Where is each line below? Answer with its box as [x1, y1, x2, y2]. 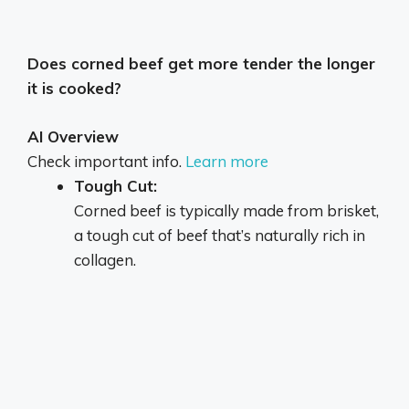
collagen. [74, 249, 136, 269]
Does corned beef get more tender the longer [27, 54, 375, 73]
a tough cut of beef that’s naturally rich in [74, 225, 365, 245]
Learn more [185, 151, 268, 171]
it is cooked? [27, 79, 121, 98]
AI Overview [27, 126, 119, 146]
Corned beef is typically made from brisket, [74, 200, 379, 220]
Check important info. [27, 151, 185, 171]
